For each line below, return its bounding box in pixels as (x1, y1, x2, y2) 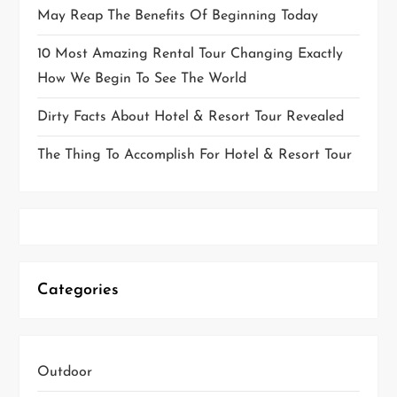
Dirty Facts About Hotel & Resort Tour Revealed (37, 110, 345, 125)
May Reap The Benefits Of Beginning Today (37, 9, 319, 24)
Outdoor (37, 365, 93, 380)
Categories (37, 282, 120, 300)
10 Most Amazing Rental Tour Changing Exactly (37, 47, 344, 62)
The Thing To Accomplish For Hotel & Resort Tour (37, 148, 353, 163)
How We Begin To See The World (37, 72, 247, 87)
